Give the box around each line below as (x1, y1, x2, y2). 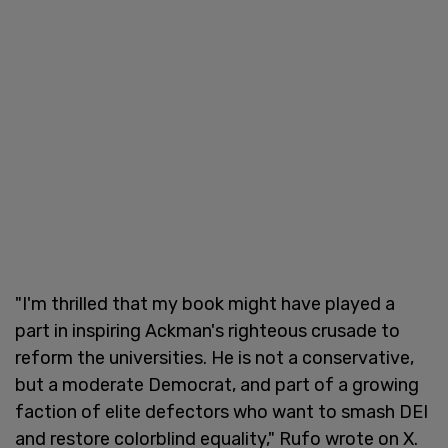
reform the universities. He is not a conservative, (15, 346, 414, 369)
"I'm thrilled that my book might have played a (15, 292, 395, 315)
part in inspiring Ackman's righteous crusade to (15, 319, 400, 342)
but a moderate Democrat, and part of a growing (15, 373, 419, 396)
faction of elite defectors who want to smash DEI (15, 400, 428, 423)
